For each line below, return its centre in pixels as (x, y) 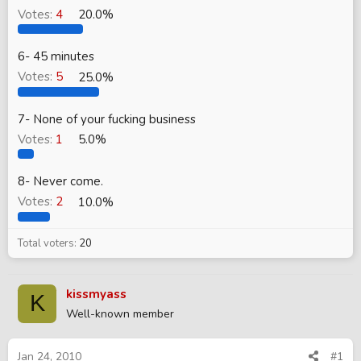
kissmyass (96, 294)
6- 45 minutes (56, 57)
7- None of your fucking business (107, 119)
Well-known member (120, 313)
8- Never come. (60, 182)
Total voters (46, 243)
